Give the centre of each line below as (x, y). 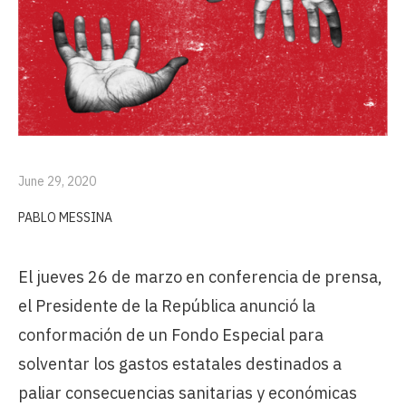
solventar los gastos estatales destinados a (180, 364)
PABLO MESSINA (65, 218)
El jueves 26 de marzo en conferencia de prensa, (200, 277)
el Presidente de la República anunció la (167, 306)
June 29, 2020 (57, 182)
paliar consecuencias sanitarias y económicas (188, 393)
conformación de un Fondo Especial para (171, 335)
